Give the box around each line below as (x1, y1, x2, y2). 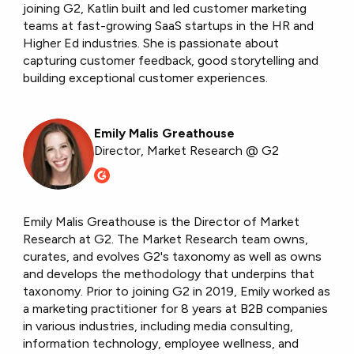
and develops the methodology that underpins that (23, 266, 315, 282)
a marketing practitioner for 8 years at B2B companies (23, 301, 329, 317)
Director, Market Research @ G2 (94, 143, 280, 159)
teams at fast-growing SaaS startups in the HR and (23, 18, 314, 34)
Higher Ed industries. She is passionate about (23, 36, 280, 51)
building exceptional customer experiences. (23, 70, 269, 86)
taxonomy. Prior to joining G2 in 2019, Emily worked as (23, 284, 331, 299)
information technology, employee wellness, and (23, 336, 299, 352)
